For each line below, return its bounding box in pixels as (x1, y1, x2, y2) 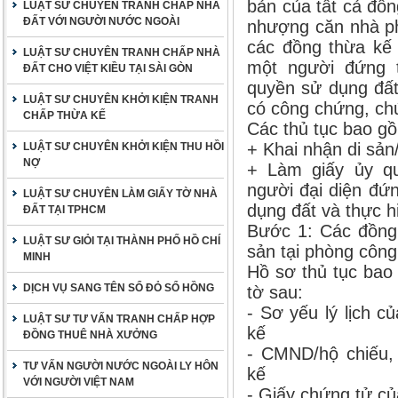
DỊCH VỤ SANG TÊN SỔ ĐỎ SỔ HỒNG (23, 282, 214, 294)
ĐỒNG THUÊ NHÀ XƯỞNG (23, 329, 157, 341)
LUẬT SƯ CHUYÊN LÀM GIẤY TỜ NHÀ (23, 187, 218, 200)
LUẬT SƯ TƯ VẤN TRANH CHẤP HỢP (23, 313, 215, 325)
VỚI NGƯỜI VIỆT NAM (23, 376, 134, 388)
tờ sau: (247, 283, 303, 302)
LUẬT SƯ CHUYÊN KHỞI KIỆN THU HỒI (23, 140, 224, 153)
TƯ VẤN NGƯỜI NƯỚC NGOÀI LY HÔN (23, 360, 219, 372)
